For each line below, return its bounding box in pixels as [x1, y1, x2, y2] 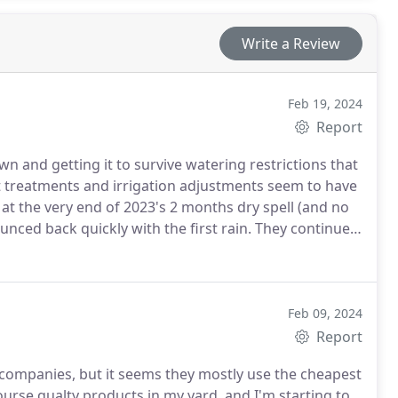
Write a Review [242, 33, 341, 53]
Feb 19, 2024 [288, 95, 363, 112]
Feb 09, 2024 [288, 305, 363, 322]
